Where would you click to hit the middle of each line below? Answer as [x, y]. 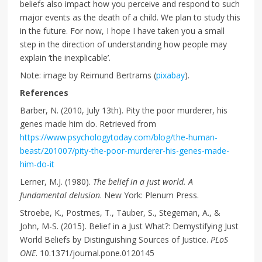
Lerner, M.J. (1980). [57, 182]
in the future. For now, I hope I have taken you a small [123, 31]
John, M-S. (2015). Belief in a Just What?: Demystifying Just [130, 226]
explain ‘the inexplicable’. [65, 58]
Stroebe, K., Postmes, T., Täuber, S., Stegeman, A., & [120, 213]
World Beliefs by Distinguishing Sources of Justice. [116, 240]
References [44, 93]
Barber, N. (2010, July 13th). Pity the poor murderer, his [124, 111]
